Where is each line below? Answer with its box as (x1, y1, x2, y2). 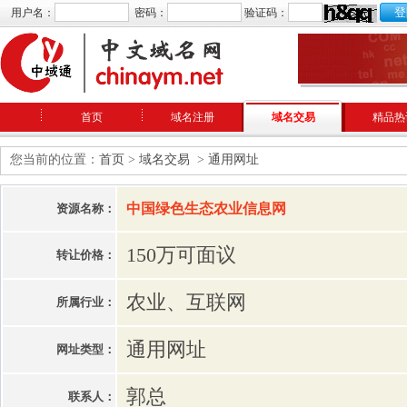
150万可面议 (126, 243, 236, 266)
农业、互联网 (126, 291, 246, 313)
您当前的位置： (10, 153, 99, 166)
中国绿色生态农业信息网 (126, 201, 286, 216)
